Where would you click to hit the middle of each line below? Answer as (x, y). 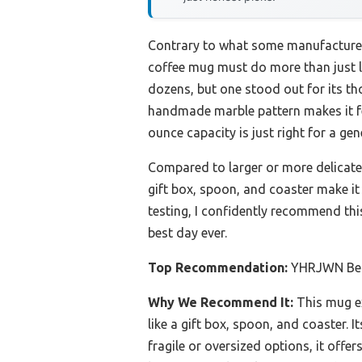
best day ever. (187, 233)
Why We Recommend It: (221, 303)
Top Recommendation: (218, 268)
